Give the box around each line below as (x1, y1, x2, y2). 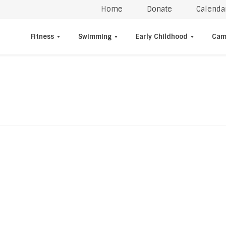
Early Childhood (136, 32, 188, 41)
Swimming (78, 32, 111, 41)
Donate (147, 5, 172, 14)
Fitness (31, 32, 54, 41)
